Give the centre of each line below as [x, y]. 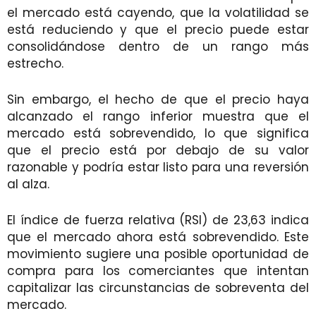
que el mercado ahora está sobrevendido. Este [158, 237]
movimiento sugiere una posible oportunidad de [158, 254]
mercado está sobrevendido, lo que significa [158, 133]
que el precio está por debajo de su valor [158, 150]
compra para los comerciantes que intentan [158, 271]
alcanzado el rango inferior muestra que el [158, 116]
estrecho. [35, 63]
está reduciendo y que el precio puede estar [158, 29]
